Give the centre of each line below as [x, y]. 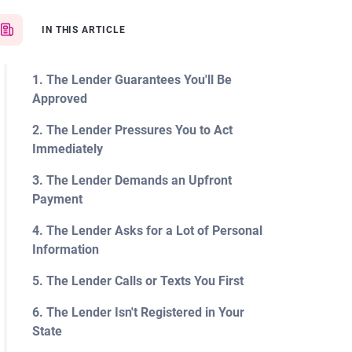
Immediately [67, 149]
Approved [59, 99]
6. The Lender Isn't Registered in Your [138, 312]
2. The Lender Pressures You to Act [132, 130]
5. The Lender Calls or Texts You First [137, 281]
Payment [57, 199]
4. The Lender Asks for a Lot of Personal [147, 231]
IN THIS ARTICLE [84, 30]
